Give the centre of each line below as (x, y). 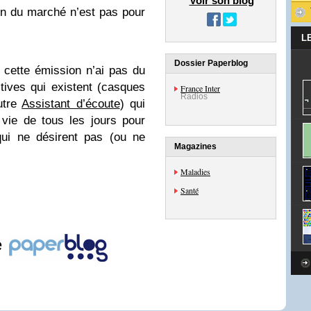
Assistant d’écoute (71, 104)
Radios (194, 96)
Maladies (195, 171)
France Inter (200, 88)
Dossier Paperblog (211, 63)
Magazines (195, 146)
